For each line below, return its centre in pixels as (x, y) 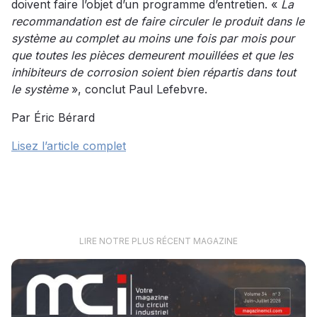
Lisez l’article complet (69, 146)
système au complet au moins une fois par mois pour (153, 39)
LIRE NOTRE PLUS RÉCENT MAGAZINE (158, 241)
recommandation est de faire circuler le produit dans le (158, 22)
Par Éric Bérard (53, 118)
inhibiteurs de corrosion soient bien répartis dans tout (154, 73)
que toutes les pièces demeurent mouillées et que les (152, 56)
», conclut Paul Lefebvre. (139, 90)
